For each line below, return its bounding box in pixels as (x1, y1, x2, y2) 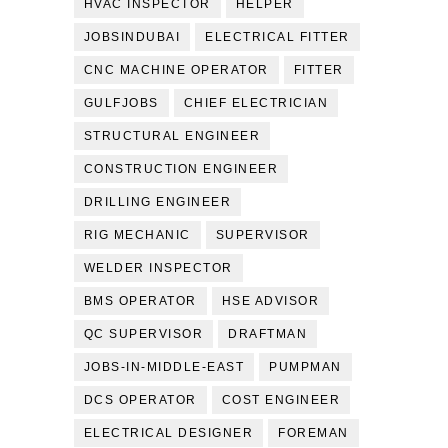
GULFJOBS (83, 96, 159, 110)
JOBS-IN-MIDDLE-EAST (83, 360, 245, 374)
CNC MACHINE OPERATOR (83, 63, 269, 77)
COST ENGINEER (221, 393, 341, 407)
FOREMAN (278, 426, 349, 440)
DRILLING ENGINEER (83, 195, 232, 209)
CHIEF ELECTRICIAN (183, 96, 329, 110)
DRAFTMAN (228, 327, 308, 341)
